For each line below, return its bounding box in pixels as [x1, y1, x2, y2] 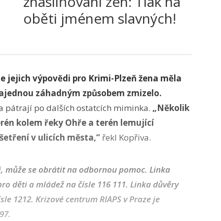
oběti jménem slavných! [23, 9, 176, 28]
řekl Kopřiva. [100, 132, 151, 143]
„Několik [152, 102, 189, 113]
